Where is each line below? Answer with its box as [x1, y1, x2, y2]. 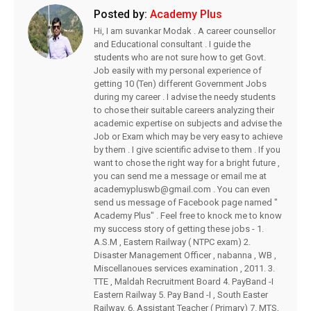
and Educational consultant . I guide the [94, 38, 251, 49]
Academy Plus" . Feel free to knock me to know [94, 210, 282, 221]
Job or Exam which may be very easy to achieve [94, 131, 283, 142]
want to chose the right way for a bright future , [94, 157, 280, 168]
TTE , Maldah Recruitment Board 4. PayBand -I [94, 276, 274, 287]
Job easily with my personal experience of [94, 65, 262, 76]
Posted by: [94, 7, 147, 21]
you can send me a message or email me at [94, 170, 267, 181]
